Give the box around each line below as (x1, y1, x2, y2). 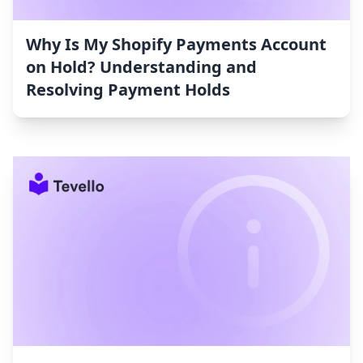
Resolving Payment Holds (26, 79, 230, 101)
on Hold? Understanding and (26, 56, 257, 79)
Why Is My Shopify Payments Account (26, 33, 327, 56)
